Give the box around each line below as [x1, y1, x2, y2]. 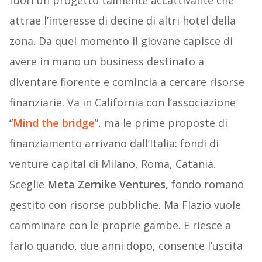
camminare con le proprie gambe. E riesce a [9, 218, 231, 233]
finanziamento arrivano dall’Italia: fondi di [9, 136, 219, 151]
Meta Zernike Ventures [44, 177, 166, 192]
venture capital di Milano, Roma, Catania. [9, 157, 216, 171]
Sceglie [9, 177, 44, 192]
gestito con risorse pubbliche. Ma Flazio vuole [9, 198, 241, 212]
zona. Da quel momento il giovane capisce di [9, 34, 233, 49]
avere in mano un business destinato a [9, 54, 204, 69]
